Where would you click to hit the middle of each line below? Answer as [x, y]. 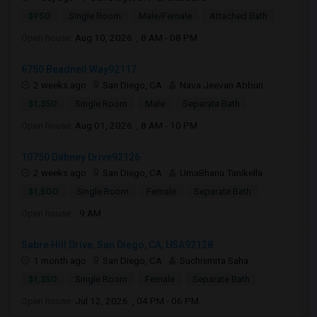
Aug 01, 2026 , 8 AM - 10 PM [136, 125]
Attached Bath [238, 16]
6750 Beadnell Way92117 [79, 69]
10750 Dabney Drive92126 [81, 157]
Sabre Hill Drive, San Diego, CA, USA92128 [117, 245]
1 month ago [60, 260]
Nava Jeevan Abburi [221, 85]
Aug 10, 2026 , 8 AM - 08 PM [136, 38]
